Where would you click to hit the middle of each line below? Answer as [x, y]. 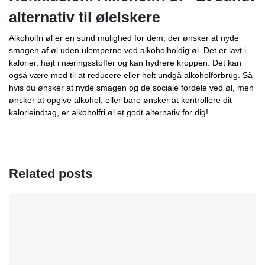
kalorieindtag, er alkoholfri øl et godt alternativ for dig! [109, 113]
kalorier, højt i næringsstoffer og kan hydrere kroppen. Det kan [125, 63]
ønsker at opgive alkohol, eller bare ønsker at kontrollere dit [120, 100]
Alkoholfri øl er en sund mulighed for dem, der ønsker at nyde [124, 38]
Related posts [51, 174]
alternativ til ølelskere [87, 17]
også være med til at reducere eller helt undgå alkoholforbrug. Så [131, 75]
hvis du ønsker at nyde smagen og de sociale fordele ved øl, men [131, 88]
